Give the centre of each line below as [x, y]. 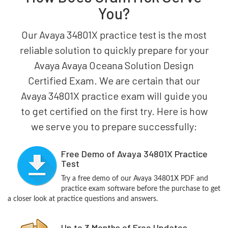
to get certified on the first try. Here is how [114, 111]
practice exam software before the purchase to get [140, 189]
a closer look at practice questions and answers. [83, 199]
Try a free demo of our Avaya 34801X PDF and [134, 179]
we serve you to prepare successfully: [114, 126]
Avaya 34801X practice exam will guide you [114, 96]
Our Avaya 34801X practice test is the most [114, 35]
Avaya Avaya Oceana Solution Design [114, 65]
